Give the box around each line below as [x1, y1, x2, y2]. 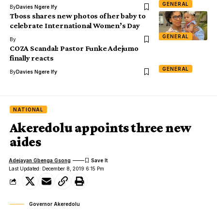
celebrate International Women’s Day [10, 21, 140, 30]
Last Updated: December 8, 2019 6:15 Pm [9, 166, 105, 172]
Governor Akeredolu [29, 201, 80, 207]
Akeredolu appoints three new [10, 120, 191, 136]
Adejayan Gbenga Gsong [9, 157, 71, 163]
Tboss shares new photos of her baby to [10, 12, 146, 20]
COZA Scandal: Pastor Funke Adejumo [10, 44, 139, 53]
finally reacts [10, 54, 54, 62]
